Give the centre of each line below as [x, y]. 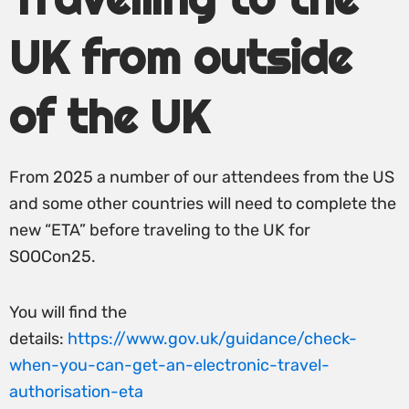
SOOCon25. [52, 257]
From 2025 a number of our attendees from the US [202, 177]
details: [38, 338]
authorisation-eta [76, 391]
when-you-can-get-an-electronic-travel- [169, 365]
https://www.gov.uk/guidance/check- [212, 338]
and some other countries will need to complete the [203, 204]
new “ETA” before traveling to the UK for [160, 230]
